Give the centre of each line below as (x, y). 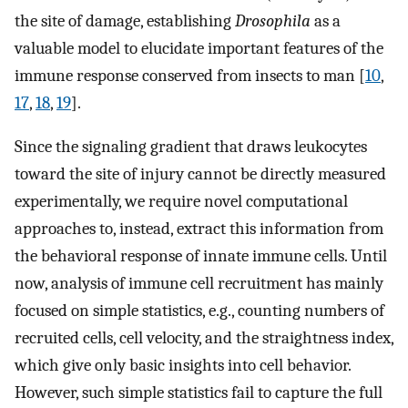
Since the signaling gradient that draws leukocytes (191, 147)
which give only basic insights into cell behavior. (183, 366)
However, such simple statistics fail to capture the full (199, 393)
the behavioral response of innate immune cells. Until (201, 256)
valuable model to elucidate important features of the (199, 48)
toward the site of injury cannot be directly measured (200, 174)
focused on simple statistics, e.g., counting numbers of (199, 311)
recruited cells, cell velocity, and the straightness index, (204, 338)
